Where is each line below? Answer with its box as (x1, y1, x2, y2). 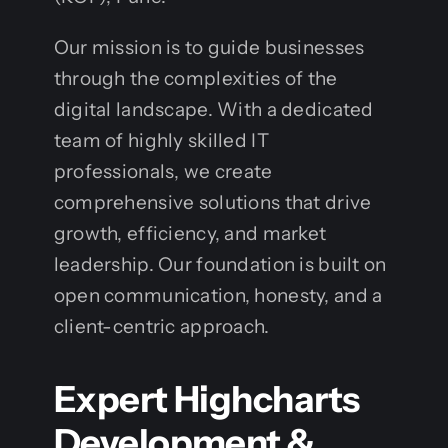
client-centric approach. (53, 314, 270, 338)
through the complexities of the (53, 66, 338, 90)
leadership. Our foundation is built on (53, 252, 387, 276)
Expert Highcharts (53, 376, 360, 421)
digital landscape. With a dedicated (53, 97, 374, 121)
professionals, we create (53, 159, 273, 183)
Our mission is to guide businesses (53, 35, 365, 59)
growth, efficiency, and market (53, 221, 327, 245)
